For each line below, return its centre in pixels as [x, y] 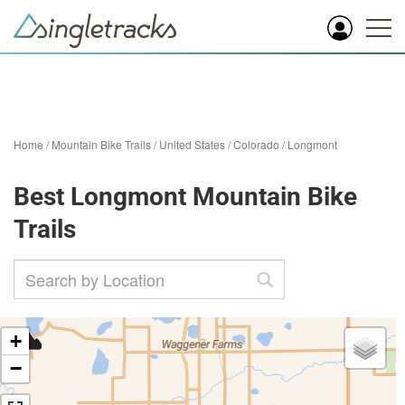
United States [192, 144]
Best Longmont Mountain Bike [185, 197]
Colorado [256, 144]
